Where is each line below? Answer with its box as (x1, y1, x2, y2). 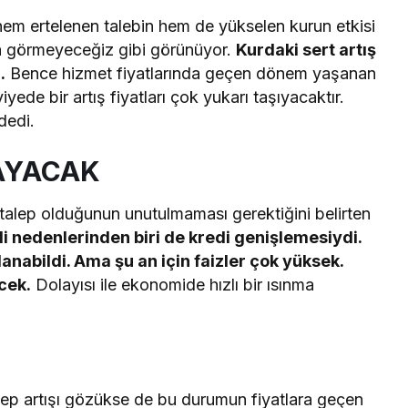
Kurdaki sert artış (236, 39, 377, 59)
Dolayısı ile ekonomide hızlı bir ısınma (31, 274, 315, 294)
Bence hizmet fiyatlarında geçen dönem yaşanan (5, 63, 377, 83)
